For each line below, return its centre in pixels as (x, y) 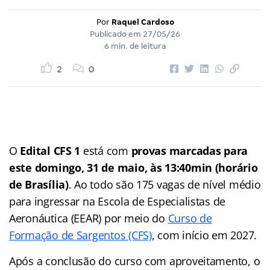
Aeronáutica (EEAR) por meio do (89, 218)
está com (106, 150)
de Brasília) (39, 184)
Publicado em (116, 34)
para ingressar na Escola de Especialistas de (118, 201)
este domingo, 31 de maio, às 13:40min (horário (133, 167)
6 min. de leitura (135, 46)
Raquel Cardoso (143, 22)
